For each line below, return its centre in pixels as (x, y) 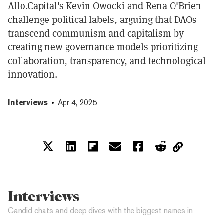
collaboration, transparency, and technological (107, 60)
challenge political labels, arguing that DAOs (102, 19)
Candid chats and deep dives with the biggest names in (100, 210)
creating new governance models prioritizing (103, 47)
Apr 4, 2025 (77, 102)
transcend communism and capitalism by (96, 33)
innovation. (33, 74)
